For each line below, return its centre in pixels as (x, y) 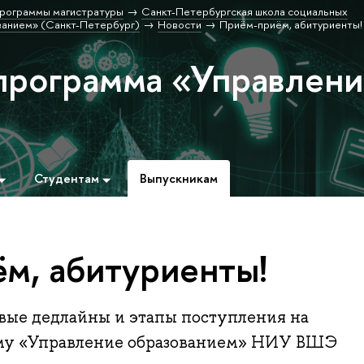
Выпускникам (179, 178)
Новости (179, 24)
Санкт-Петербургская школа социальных (244, 11)
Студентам (67, 178)
